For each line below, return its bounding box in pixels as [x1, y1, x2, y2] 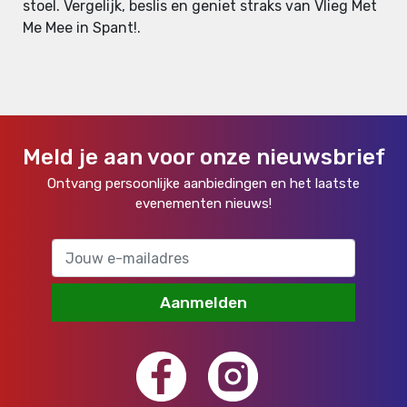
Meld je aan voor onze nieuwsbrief [22, 144, 385, 171]
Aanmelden [159, 293, 247, 313]
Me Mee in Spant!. [23, 19, 141, 37]
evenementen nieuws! [135, 195, 272, 213]
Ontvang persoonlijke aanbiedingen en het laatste [47, 175, 360, 193]
